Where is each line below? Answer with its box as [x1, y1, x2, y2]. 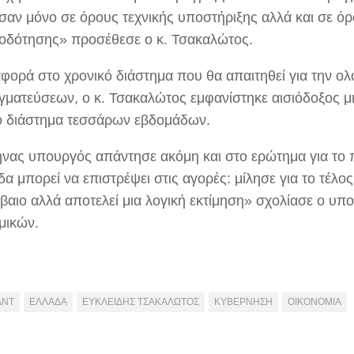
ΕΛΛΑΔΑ [29, 296, 67, 307]
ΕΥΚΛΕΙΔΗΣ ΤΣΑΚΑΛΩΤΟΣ [82, 296, 199, 307]
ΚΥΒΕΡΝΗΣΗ [214, 296, 273, 307]
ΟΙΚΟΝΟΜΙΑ [288, 296, 341, 307]
